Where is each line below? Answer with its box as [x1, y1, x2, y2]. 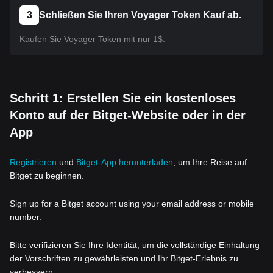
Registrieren [10, 157, 57, 167]
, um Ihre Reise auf [173, 157, 247, 167]
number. [10, 212, 41, 222]
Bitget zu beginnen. [10, 171, 84, 180]
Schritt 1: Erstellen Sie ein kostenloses [10, 91, 236, 105]
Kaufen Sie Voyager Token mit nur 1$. [19, 34, 165, 44]
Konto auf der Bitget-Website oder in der [10, 108, 246, 122]
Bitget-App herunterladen [76, 157, 173, 167]
